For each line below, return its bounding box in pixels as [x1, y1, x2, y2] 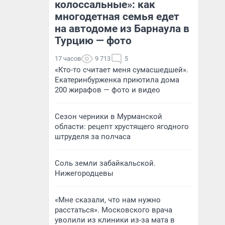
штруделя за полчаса [55, 132, 131, 141]
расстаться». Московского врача [55, 205, 172, 214]
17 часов [55, 55, 81, 62]
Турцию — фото [55, 35, 132, 47]
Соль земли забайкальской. [55, 159, 156, 168]
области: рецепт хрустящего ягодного [55, 122, 189, 131]
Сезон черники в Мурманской [55, 112, 162, 121]
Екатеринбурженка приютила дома [55, 75, 179, 84]
